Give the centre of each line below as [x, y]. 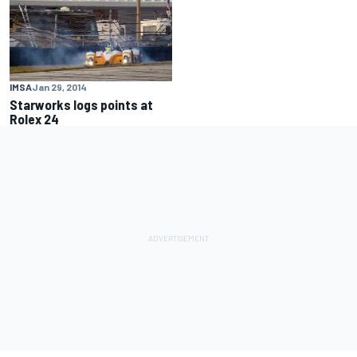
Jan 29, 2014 [59, 86]
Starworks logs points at [81, 104]
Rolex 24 [34, 118]
